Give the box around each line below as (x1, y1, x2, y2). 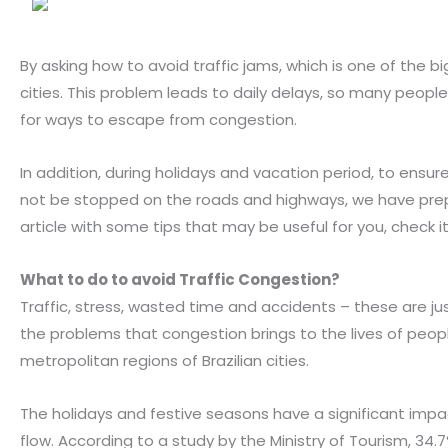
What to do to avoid (20, 269, 179, 291)
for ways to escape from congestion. (20, 108, 297, 130)
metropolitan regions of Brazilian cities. (20, 350, 309, 372)
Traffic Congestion (179, 269, 331, 291)
